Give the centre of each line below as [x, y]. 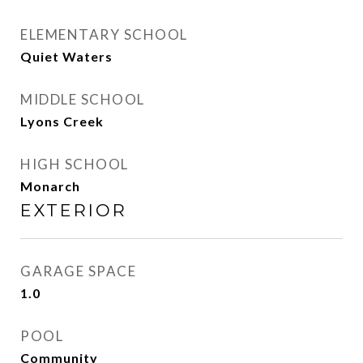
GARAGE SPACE [78, 271]
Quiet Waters [66, 56]
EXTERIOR [74, 210]
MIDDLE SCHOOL [83, 99]
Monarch [50, 186]
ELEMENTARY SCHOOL [104, 34]
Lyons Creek [62, 121]
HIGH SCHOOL [75, 164]
